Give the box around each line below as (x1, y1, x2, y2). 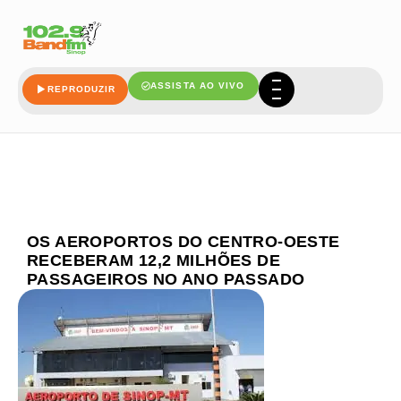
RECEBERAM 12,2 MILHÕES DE (27, 252, 280, 269)
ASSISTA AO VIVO (150, 81, 245, 91)
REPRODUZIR (47, 84, 115, 95)
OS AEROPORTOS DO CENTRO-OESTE (27, 233, 340, 251)
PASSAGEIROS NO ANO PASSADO (27, 270, 305, 288)
